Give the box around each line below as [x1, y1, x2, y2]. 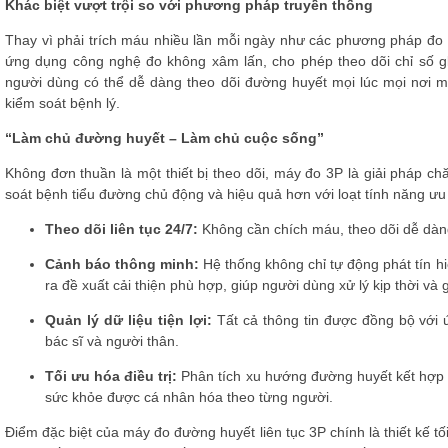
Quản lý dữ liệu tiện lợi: [45, 312, 212, 329]
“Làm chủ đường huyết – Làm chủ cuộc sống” [5, 130, 324, 147]
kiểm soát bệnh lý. [5, 95, 120, 112]
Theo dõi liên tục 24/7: [45, 221, 198, 238]
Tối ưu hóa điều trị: [45, 368, 178, 385]
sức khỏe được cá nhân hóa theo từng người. [45, 389, 333, 406]
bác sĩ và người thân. [45, 333, 179, 350]
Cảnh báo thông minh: [45, 256, 200, 273]
